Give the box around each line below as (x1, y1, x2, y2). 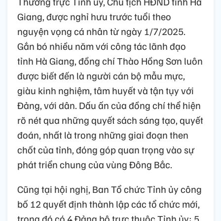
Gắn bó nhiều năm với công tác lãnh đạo (17, 39, 186, 52)
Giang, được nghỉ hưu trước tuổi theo (17, 9, 171, 23)
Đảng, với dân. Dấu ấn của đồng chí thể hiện (17, 98, 201, 111)
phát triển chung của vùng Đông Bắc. (17, 157, 172, 171)
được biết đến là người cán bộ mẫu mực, (17, 69, 185, 82)
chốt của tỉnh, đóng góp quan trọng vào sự (17, 143, 194, 156)
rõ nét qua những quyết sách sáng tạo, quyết (17, 113, 203, 126)
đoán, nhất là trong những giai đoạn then (17, 128, 188, 141)
